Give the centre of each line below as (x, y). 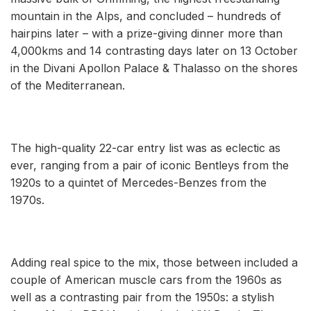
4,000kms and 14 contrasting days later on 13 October (154, 50)
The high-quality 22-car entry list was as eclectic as (145, 148)
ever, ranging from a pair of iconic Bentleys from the (150, 165)
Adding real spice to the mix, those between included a (154, 262)
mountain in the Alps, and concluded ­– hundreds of (146, 16)
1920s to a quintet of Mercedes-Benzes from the (138, 182)
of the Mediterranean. (68, 85)
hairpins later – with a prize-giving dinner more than (146, 33)
